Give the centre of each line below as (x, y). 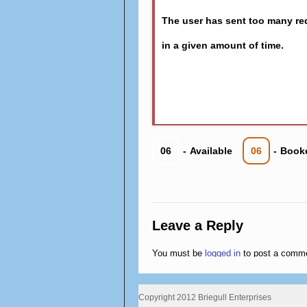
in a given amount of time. (223, 45)
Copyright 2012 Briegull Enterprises (205, 297)
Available (211, 151)
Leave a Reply (198, 225)
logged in (223, 253)
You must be (179, 253)
